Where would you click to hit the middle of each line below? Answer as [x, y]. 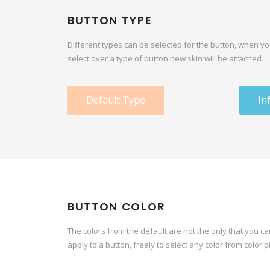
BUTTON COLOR [117, 207]
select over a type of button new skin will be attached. [165, 58]
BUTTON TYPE [110, 20]
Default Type [116, 100]
